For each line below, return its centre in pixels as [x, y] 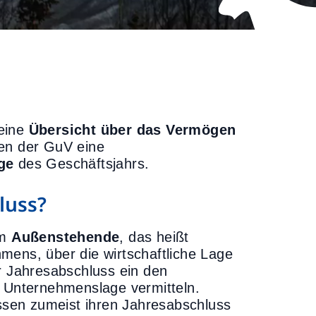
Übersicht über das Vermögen [132, 130]
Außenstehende [66, 237]
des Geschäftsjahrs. [84, 164]
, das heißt [154, 237]
